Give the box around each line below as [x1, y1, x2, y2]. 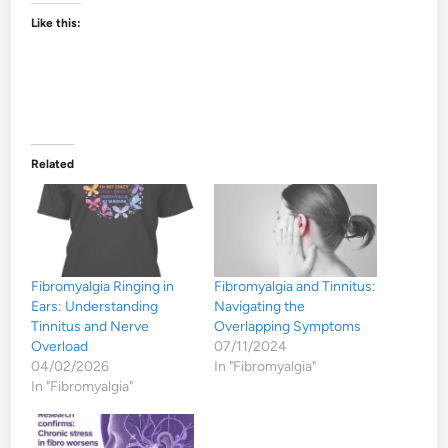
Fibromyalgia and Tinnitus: [214, 277, 376, 295]
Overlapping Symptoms [214, 317, 361, 335]
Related [31, 156, 75, 171]
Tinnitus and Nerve [31, 317, 150, 335]
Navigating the [214, 297, 305, 315]
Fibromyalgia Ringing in [31, 277, 175, 295]
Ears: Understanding [31, 297, 159, 315]
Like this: [31, 15, 82, 30]
